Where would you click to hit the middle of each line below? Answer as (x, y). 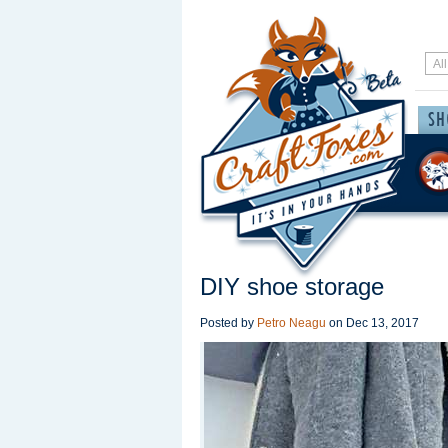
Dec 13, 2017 (382, 323)
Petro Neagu (291, 323)
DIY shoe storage (292, 286)
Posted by (228, 323)
